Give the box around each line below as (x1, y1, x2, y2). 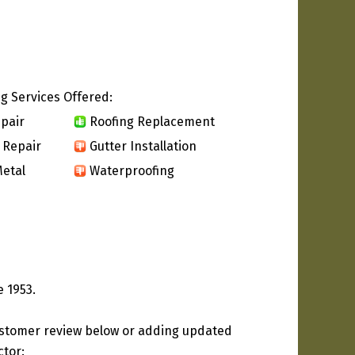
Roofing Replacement (90, 113, 215, 129)
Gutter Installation (90, 138, 197, 154)
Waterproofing (90, 162, 174, 178)
